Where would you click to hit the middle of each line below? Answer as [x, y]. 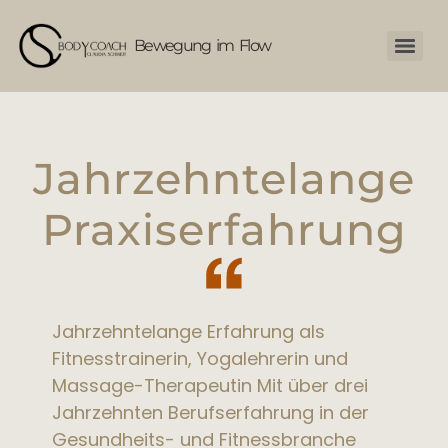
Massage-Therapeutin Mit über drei [210, 385]
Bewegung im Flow [202, 46]
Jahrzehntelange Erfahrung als [189, 331]
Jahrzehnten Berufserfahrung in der [211, 412]
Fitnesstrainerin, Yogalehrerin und [200, 358]
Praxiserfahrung [224, 229]
